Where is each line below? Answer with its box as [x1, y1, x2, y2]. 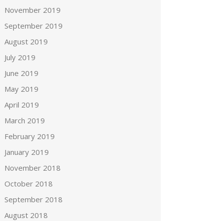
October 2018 [4, 179, 53, 188]
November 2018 [4, 163, 61, 173]
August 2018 [4, 210, 48, 220]
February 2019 [4, 131, 55, 141]
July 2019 [4, 52, 36, 62]
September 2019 [4, 21, 63, 31]
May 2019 [4, 84, 39, 94]
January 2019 [4, 147, 49, 157]
